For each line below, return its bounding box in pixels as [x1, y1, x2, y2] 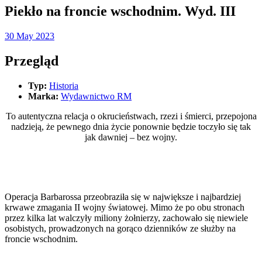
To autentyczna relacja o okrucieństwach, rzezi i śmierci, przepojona [5, 111, 257, 121]
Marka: [28, 91, 58, 101]
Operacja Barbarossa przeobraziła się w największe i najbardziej [5, 191, 241, 202]
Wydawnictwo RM [61, 91, 132, 101]
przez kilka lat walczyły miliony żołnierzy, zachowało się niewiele [5, 212, 248, 223]
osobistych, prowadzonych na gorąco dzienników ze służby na [5, 223, 236, 233]
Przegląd [5, 53, 58, 68]
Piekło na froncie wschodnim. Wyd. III [5, 3, 236, 19]
